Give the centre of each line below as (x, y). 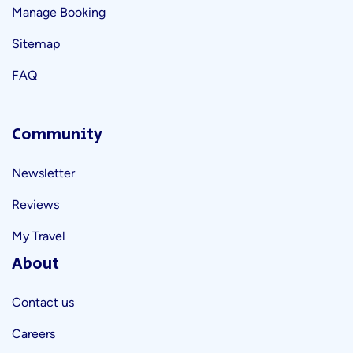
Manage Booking (59, 12)
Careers (33, 334)
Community (57, 135)
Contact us (43, 302)
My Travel (39, 236)
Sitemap (36, 44)
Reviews (35, 204)
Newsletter (43, 173)
